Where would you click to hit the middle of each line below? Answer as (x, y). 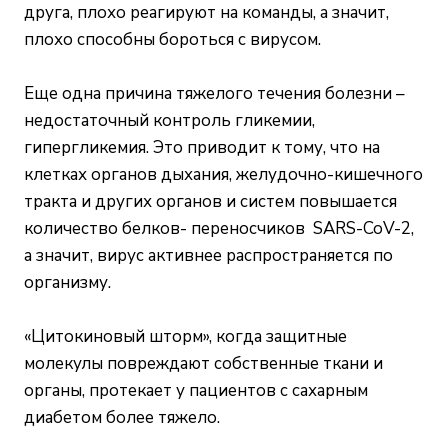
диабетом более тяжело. (122, 417)
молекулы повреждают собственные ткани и (203, 363)
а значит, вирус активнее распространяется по (208, 255)
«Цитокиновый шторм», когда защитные (185, 336)
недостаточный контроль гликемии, (169, 120)
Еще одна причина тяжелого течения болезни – (214, 93)
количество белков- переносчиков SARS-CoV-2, (219, 228)
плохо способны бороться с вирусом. (172, 39)
